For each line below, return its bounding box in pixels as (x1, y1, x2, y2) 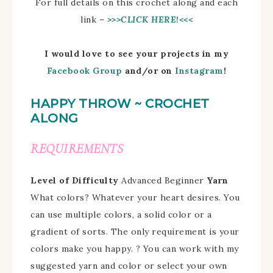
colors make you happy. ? (30, 243, 140, 254)
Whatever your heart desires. (91, 191, 221, 203)
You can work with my (143, 243, 239, 254)
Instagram (175, 65, 224, 76)
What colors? (30, 191, 89, 203)
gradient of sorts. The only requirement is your (30, 225, 239, 237)
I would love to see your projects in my (44, 48, 229, 59)
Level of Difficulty (30, 174, 121, 186)
